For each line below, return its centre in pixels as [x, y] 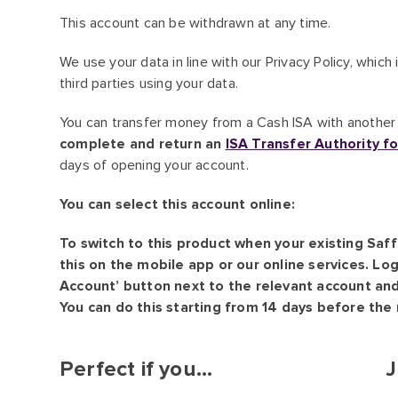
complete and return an [143, 144]
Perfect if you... [136, 369]
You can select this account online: [177, 204]
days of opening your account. [154, 165]
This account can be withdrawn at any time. [195, 23]
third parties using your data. [149, 84]
